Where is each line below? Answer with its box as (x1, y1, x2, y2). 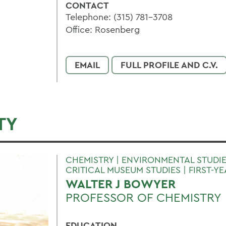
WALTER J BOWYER (66, 176, 176, 192)
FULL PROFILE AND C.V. (121, 59, 218, 71)
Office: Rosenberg (66, 24, 140, 35)
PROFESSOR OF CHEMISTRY (66, 190, 221, 205)
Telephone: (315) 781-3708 (66, 11, 173, 23)
